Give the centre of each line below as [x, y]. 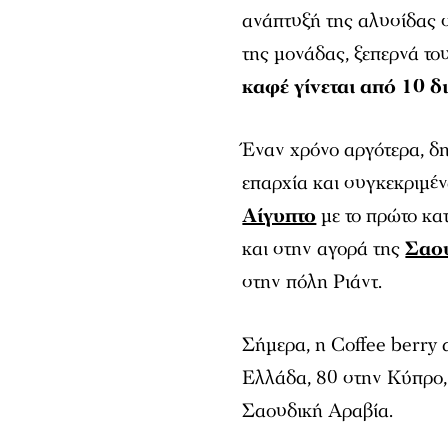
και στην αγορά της [324, 248]
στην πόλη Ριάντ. [312, 281]
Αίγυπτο [279, 215]
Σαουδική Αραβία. [318, 410]
